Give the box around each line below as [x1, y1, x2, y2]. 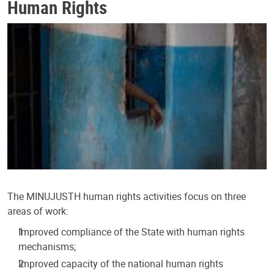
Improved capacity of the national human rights [18, 256, 223, 270]
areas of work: [7, 204, 68, 218]
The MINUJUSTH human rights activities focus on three [7, 189, 246, 203]
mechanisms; [18, 239, 76, 253]
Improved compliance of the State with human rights [18, 224, 245, 239]
